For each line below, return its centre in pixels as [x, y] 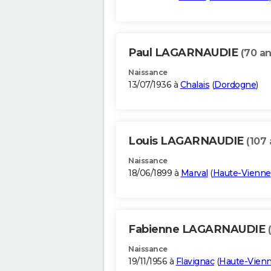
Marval [194, 173]
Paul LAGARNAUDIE [184, 53]
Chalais [194, 85]
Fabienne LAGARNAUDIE [198, 230]
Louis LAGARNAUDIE [187, 141]
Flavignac [195, 262]
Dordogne [235, 85]
